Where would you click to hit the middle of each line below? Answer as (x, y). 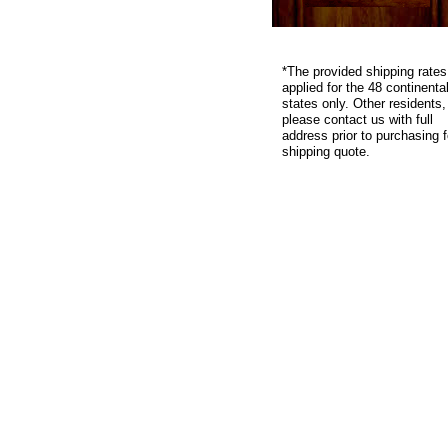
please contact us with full (357, 119)
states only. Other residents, (364, 103)
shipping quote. (326, 151)
